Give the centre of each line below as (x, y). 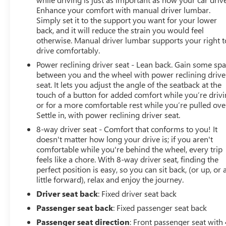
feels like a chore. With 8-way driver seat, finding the (128, 159)
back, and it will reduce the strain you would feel (120, 30)
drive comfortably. (68, 50)
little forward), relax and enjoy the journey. (110, 179)
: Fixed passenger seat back (160, 208)
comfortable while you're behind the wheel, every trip (130, 149)
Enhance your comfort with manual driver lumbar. (124, 10)
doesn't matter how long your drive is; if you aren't (125, 139)
